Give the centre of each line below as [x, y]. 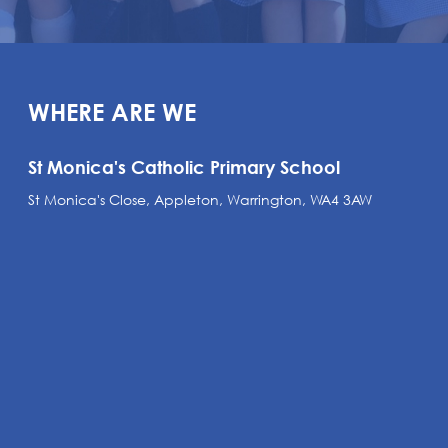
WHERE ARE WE [111, 112]
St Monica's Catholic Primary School [183, 167]
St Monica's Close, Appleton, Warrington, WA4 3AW [199, 199]
